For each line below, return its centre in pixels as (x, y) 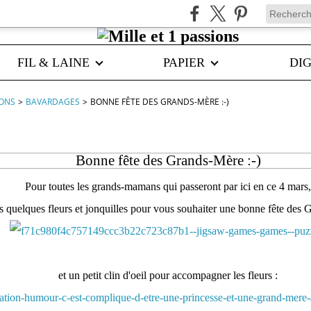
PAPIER (184, 62)
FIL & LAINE (53, 62)
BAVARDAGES (53, 102)
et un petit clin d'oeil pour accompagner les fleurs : (168, 275)
